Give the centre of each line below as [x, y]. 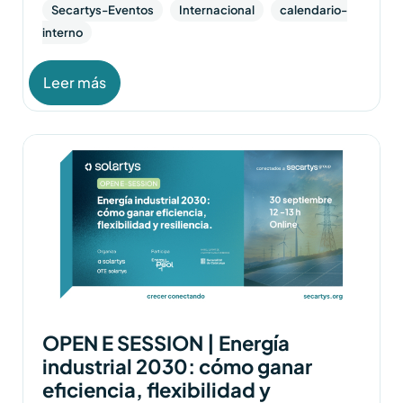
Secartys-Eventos [103, 9]
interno [63, 32]
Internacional [217, 9]
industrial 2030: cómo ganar [178, 366]
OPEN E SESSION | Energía [166, 342]
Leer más [75, 82]
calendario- [314, 9]
